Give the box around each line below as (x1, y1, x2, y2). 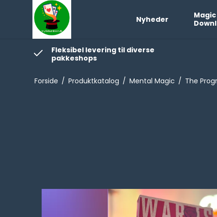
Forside (34, 76, 58, 86)
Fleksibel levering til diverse (51, 45, 155, 55)
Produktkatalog (68, 76, 119, 86)
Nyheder (136, 14, 169, 24)
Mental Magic (129, 76, 175, 86)
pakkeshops (51, 53, 97, 63)
